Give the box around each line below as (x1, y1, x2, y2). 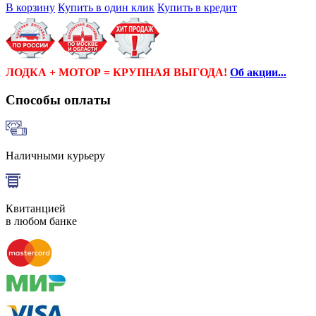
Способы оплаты (6, 92, 111, 107)
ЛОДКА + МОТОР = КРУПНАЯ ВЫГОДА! (6, 66, 230, 78)
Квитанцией (6, 202, 66, 215)
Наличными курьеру (6, 150, 105, 162)
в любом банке (6, 215, 77, 228)
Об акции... (230, 66, 286, 78)
